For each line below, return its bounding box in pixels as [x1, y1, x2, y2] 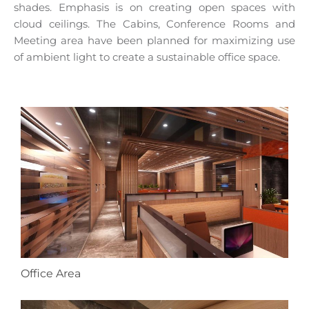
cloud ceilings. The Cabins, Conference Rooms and [14, 17, 295, 31]
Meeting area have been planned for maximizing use [14, 34, 295, 48]
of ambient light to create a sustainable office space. [14, 50, 280, 64]
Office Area [21, 266, 81, 280]
